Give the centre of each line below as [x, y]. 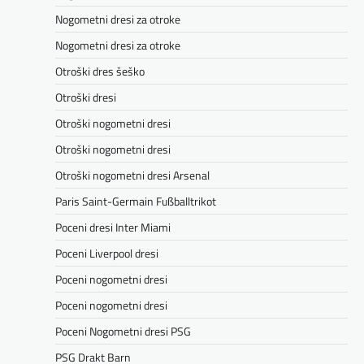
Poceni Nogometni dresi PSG [123, 331]
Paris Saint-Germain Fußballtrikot [136, 201]
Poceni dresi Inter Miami [113, 227]
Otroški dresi [86, 97]
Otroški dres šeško [100, 71]
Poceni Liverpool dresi [107, 253]
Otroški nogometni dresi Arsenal [132, 175]
